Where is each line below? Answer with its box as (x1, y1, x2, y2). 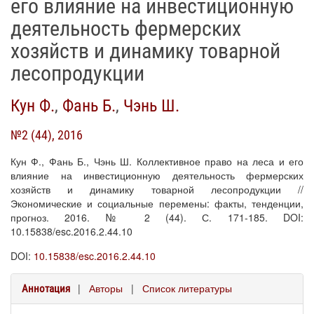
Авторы (89, 281, 123, 295)
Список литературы (142, 281, 232, 295)
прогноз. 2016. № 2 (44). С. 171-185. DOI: (11, 210, 303, 224)
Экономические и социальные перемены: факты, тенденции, (11, 196, 303, 210)
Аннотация (22, 282, 70, 295)
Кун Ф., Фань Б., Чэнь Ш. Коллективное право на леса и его (11, 154, 303, 168)
